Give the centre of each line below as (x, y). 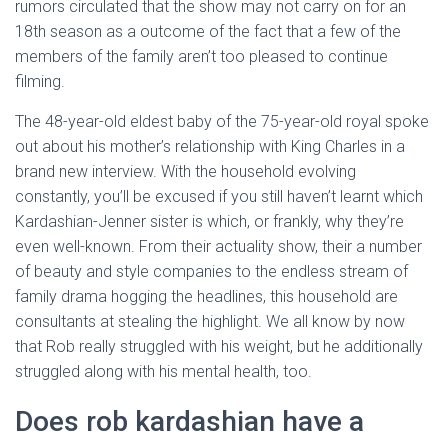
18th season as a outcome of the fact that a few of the (208, 31)
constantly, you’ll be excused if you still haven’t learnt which (219, 196)
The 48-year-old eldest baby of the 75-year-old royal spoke (222, 121)
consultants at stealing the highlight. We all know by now (210, 321)
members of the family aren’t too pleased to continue (201, 56)
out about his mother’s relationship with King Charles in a (210, 146)
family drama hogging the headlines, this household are (206, 296)
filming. (40, 81)
